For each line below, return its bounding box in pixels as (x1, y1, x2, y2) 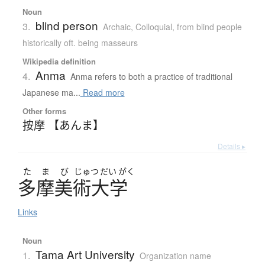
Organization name (139, 249, 211, 261)
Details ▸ (218, 140, 245, 151)
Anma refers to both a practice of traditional (70, 70, 232, 82)
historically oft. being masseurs (22, 36, 138, 49)
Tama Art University (35, 245, 135, 262)
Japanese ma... (22, 86, 80, 98)
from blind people (176, 20, 242, 33)
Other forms (22, 105, 66, 117)
